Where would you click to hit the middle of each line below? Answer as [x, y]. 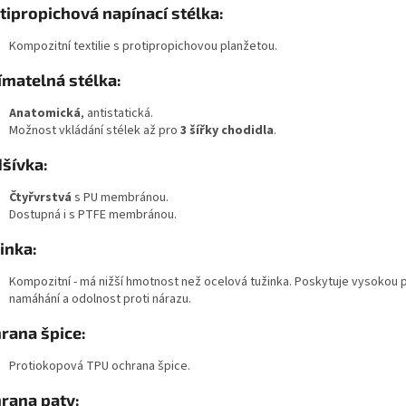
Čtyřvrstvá [40, 198]
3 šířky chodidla [227, 131]
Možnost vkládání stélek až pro [93, 131]
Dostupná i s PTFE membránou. [93, 215]
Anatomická [45, 114]
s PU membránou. [121, 198]
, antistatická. [117, 114]
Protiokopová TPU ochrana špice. [100, 367]
